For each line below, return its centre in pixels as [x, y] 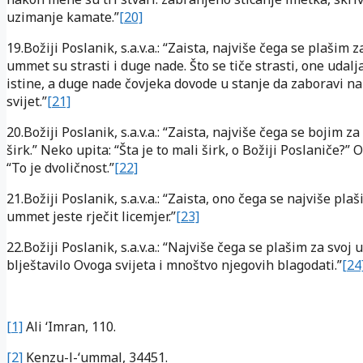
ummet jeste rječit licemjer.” [91, 216]
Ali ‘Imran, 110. [69, 326]
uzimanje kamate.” [63, 17]
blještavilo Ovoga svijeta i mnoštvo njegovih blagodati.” [174, 265]
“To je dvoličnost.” [60, 167]
